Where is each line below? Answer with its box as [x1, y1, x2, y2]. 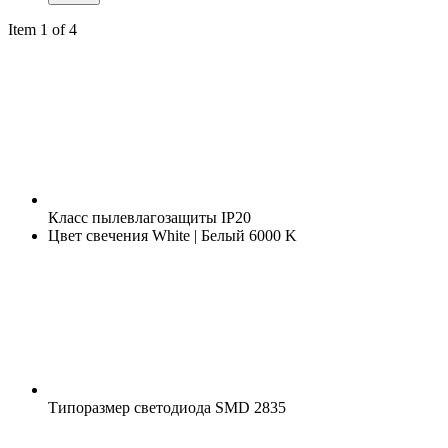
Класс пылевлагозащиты [48, 208, 217, 226]
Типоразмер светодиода [48, 398, 211, 416]
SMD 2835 [211, 398, 286, 416]
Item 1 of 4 [8, 20, 77, 38]
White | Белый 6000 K [148, 226, 297, 244]
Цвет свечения [48, 226, 148, 244]
